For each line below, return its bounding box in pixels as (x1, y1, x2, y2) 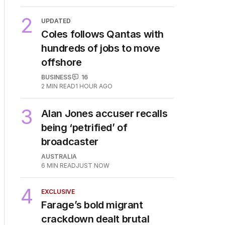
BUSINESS (41, 73, 71, 81)
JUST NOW (75, 161, 109, 169)
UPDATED (41, 17, 71, 25)
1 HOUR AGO (75, 82, 113, 90)
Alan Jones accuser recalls (41, 107, 168, 120)
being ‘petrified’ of (41, 121, 128, 134)
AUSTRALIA (41, 152, 77, 160)
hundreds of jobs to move (41, 42, 160, 54)
